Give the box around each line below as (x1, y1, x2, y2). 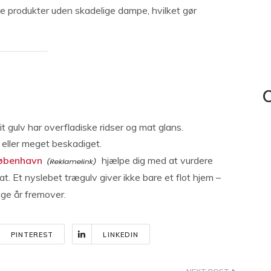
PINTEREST (10, 230, 54, 239)
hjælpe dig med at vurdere (99, 154, 213, 166)
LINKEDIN (103, 230, 139, 239)
